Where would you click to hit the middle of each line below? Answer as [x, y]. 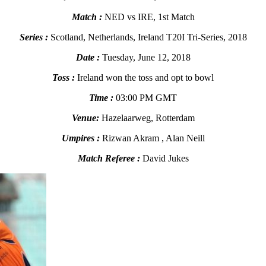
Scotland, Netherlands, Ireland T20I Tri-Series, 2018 [147, 37]
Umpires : [80, 138]
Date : [88, 58]
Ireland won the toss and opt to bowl [144, 78]
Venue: [85, 118]
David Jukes [164, 159]
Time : [101, 98]
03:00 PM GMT [145, 98]
